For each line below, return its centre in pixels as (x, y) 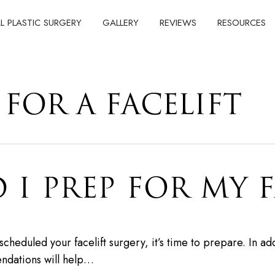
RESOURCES (241, 23)
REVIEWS (178, 23)
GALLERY (120, 23)
